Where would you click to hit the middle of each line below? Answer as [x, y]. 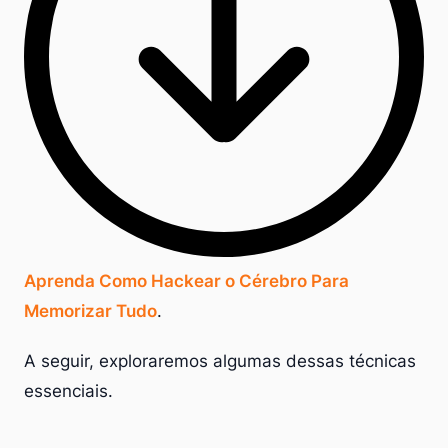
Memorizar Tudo [90, 310]
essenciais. [68, 390]
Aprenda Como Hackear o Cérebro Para [186, 280]
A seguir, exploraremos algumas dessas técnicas [220, 360]
